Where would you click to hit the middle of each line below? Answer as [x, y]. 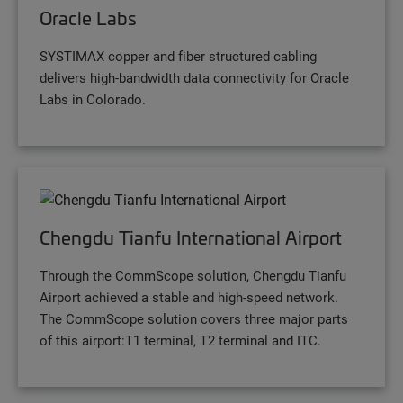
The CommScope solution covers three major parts [194, 319]
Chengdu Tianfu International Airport [191, 238]
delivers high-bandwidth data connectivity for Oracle [194, 78]
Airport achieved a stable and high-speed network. [189, 297]
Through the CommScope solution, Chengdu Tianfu [193, 276]
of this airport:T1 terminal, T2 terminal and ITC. [180, 340]
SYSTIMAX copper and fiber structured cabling [178, 56]
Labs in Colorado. [93, 99]
